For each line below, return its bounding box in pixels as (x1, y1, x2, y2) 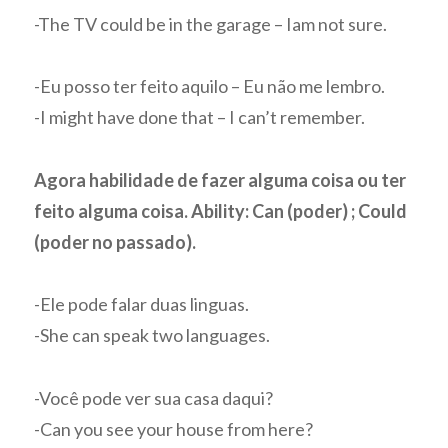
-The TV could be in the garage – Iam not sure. (34, 12, 388, 35)
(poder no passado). (34, 230, 197, 253)
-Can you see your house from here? (34, 417, 314, 440)
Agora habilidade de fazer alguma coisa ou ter (34, 168, 407, 191)
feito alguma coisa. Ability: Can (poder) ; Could (34, 199, 408, 222)
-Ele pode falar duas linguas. (34, 293, 250, 316)
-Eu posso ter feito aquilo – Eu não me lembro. (34, 75, 386, 98)
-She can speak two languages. (34, 324, 271, 347)
